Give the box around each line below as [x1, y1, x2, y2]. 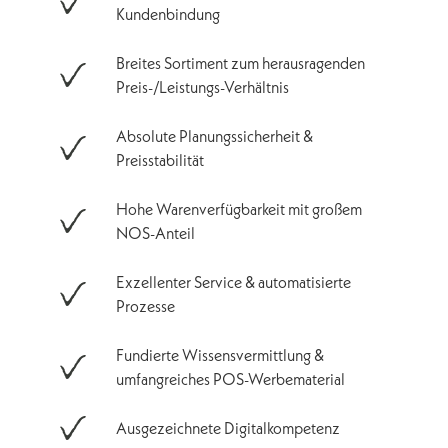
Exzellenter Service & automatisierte [116, 271, 351, 292]
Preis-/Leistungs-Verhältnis [116, 76, 289, 97]
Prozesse [116, 295, 175, 316]
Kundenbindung [116, 3, 220, 24]
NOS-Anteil [116, 222, 195, 243]
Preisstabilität [116, 149, 204, 170]
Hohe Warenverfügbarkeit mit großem [116, 198, 362, 219]
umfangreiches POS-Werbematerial [116, 368, 345, 389]
